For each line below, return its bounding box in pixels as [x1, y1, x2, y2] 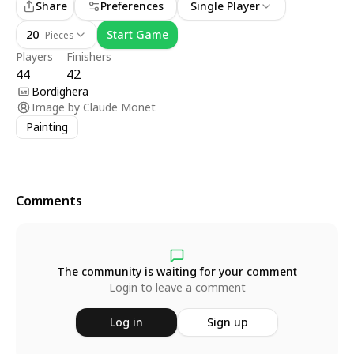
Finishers [66, 49, 111, 65]
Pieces [45, 28, 74, 43]
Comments [16, 192, 82, 210]
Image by [32, 100, 80, 115]
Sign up [207, 314, 248, 330]
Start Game [107, 27, 168, 43]
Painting [26, 119, 68, 135]
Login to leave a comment [108, 280, 246, 296]
